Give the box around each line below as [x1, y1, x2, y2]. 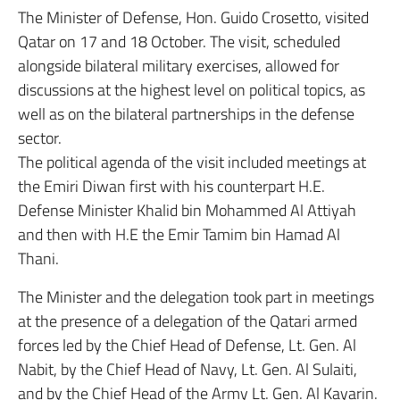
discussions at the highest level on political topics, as [18, 78, 365, 102]
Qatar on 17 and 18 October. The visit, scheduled [18, 29, 340, 54]
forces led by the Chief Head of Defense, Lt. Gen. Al [18, 333, 356, 357]
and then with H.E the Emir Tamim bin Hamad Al [18, 222, 340, 246]
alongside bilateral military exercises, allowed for [18, 54, 339, 78]
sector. [18, 126, 62, 150]
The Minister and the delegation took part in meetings [18, 285, 374, 309]
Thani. [18, 246, 59, 271]
